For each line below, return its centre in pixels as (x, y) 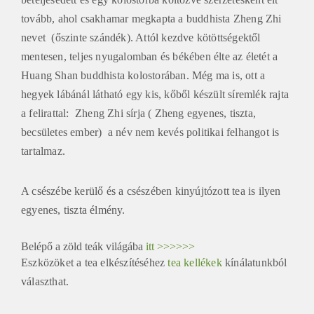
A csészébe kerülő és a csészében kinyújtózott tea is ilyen (151, 189)
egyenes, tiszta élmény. (73, 208)
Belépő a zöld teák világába (83, 245)
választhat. (45, 280)
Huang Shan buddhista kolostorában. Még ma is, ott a (143, 74)
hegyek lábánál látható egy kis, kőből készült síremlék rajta (155, 93)
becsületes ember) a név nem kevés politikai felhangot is (150, 130)
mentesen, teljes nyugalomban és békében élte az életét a (150, 55)
